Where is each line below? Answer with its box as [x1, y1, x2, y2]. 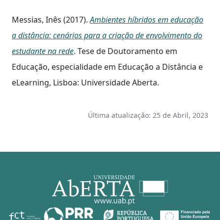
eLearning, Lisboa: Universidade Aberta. [12, 77, 159, 88]
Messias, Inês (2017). [12, 14, 90, 25]
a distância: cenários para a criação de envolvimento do [12, 29, 202, 41]
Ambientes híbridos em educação [90, 14, 203, 25]
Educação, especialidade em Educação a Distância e [12, 61, 203, 72]
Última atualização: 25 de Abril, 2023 [88, 110, 208, 120]
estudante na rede [12, 45, 74, 56]
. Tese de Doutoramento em [74, 45, 177, 56]
